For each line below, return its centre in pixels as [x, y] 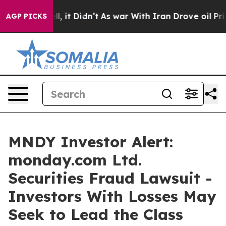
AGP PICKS [26, 16]
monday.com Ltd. [75, 160]
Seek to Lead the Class [96, 214]
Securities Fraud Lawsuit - [110, 178]
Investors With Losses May [112, 196]
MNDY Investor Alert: [91, 142]
